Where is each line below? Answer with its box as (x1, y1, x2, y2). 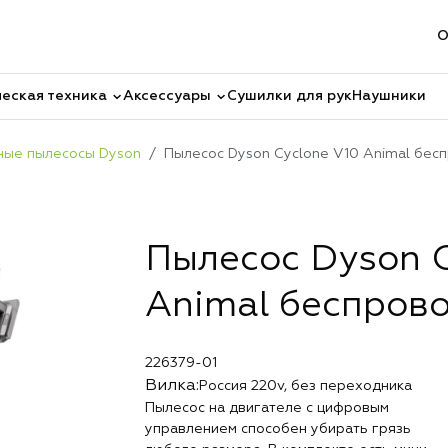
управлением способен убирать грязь (145, 422, 411, 436)
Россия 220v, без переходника (199, 378, 412, 393)
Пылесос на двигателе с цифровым (145, 401, 389, 415)
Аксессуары (123, 89, 211, 103)
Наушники (352, 89, 426, 103)
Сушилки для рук (227, 89, 352, 103)
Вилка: (145, 378, 199, 394)
